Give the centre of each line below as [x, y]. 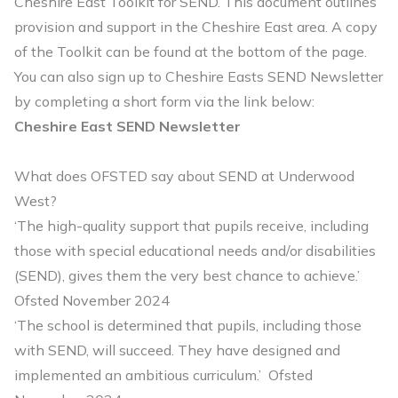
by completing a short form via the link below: [164, 101]
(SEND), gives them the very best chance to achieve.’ [187, 275]
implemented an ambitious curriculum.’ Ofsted [163, 375]
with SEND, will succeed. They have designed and [177, 350]
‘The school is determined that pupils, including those [188, 325]
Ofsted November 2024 [92, 300]
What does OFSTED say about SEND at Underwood [184, 176]
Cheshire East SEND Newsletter [127, 126]
